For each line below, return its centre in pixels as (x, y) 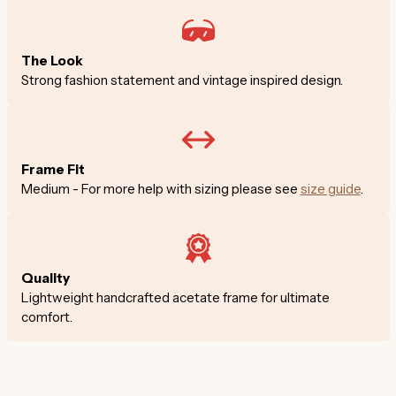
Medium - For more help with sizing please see (160, 188)
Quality (45, 278)
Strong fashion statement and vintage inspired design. (182, 80)
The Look (52, 60)
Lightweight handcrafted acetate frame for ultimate (175, 297)
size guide (330, 188)
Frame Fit (53, 169)
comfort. (46, 316)
